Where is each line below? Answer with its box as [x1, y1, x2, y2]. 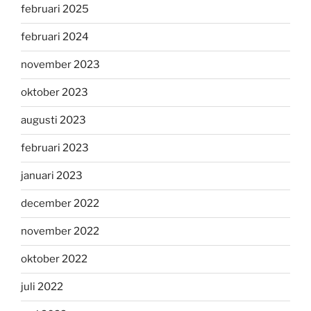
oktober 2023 [21, 86, 88, 99]
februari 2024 [21, 31, 89, 44]
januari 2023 [21, 169, 83, 183]
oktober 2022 [21, 253, 87, 266]
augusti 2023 [21, 114, 86, 127]
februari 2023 [21, 142, 89, 155]
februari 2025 [21, 3, 89, 16]
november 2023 [21, 58, 100, 72]
